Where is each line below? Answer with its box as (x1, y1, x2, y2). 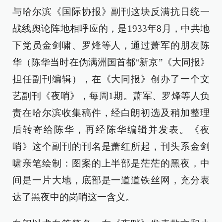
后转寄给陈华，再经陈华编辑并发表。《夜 (12, 124, 210, 135)
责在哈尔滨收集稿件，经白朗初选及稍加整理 (12, 108, 210, 118)
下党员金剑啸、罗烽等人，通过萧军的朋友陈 (12, 40, 210, 51)
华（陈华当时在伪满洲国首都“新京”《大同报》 (12, 57, 210, 68)
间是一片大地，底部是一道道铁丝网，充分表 (12, 175, 210, 186)
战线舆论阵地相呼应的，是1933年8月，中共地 (12, 23, 210, 34)
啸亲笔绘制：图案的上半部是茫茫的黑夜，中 (12, 158, 210, 169)
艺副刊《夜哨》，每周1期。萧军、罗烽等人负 (12, 91, 210, 102)
